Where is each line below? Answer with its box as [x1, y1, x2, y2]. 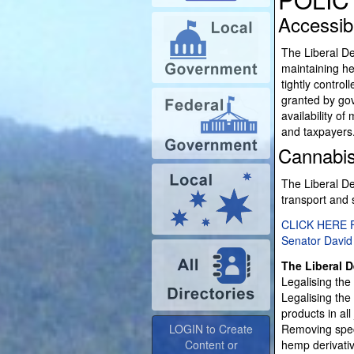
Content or [184, 311, 238, 327]
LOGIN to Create [169, 296, 253, 311]
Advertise [187, 327, 235, 343]
